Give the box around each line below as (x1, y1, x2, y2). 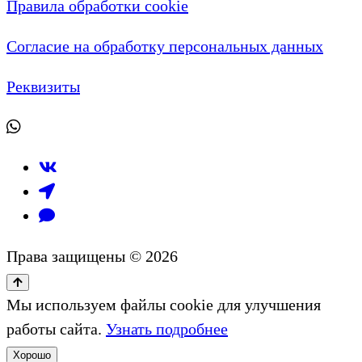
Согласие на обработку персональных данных (6, 36, 323, 55)
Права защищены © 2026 (6, 246, 178, 265)
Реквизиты (6, 77, 80, 95)
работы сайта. (6, 319, 106, 338)
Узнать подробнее (106, 319, 228, 338)
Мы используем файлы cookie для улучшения (6, 295, 321, 314)
